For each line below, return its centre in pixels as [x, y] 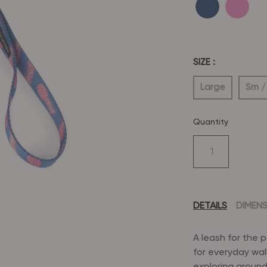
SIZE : [204, 62]
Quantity [211, 122]
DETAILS [210, 206]
